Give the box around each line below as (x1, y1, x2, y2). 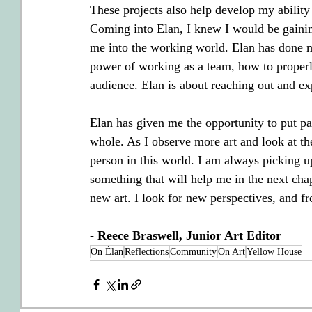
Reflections (125, 247, 169, 257)
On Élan (91, 247, 123, 257)
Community (170, 247, 217, 257)
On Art (218, 247, 245, 257)
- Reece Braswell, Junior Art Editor (90, 228, 281, 242)
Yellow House (247, 247, 302, 257)
